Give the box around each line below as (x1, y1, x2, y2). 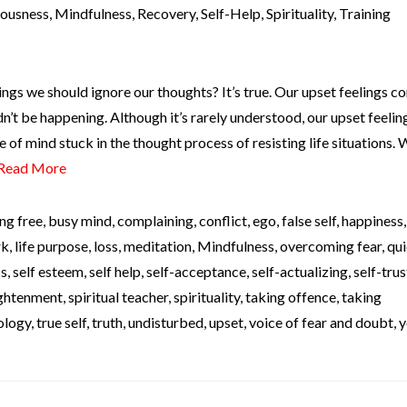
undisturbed (128, 313, 203, 332)
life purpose (15, 237, 88, 255)
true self (36, 313, 86, 332)
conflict (199, 212, 247, 230)
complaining (117, 212, 194, 230)
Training (339, 5, 391, 23)
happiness (342, 212, 403, 230)
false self (282, 212, 336, 230)
